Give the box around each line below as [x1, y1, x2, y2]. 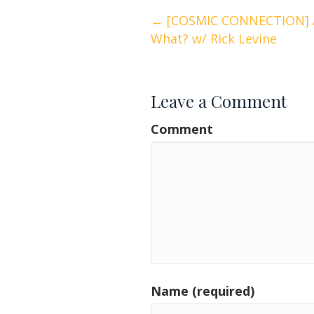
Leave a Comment [151, 89, 287, 112]
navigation [150, 40, 250, 69]
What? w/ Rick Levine [151, 29, 277, 47]
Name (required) [151, 282, 254, 299]
